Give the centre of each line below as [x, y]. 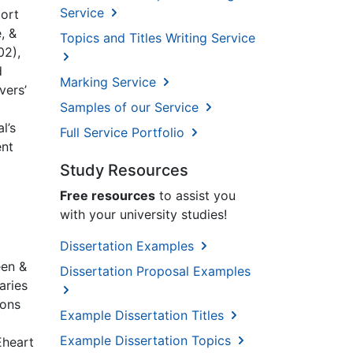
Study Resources [124, 171]
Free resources [108, 196]
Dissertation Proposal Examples [155, 271]
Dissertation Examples [129, 246]
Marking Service [110, 82]
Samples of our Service [131, 108]
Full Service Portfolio [124, 133]
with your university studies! [143, 215]
